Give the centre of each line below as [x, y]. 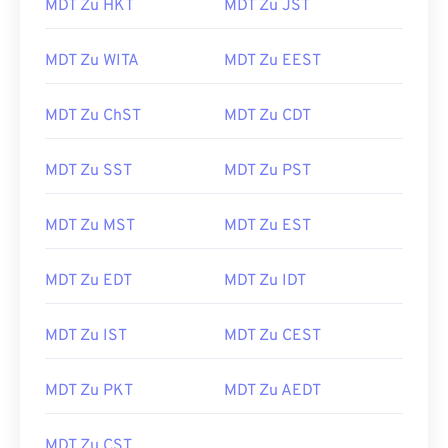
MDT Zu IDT [265, 281]
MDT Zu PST [267, 171]
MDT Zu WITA [92, 61]
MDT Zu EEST [272, 61]
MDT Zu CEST [272, 336]
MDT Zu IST [86, 336]
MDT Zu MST [90, 226]
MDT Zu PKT [89, 391]
